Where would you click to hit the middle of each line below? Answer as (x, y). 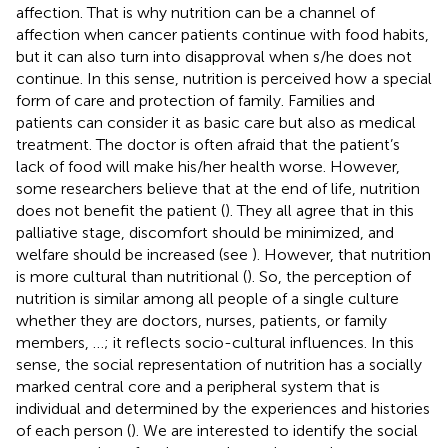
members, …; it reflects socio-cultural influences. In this (215, 342)
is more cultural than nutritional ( (131, 276)
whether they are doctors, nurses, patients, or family (201, 320)
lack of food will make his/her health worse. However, (208, 166)
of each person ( (73, 430)
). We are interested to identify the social (274, 430)
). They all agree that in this (319, 210)
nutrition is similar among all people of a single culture (207, 298)
